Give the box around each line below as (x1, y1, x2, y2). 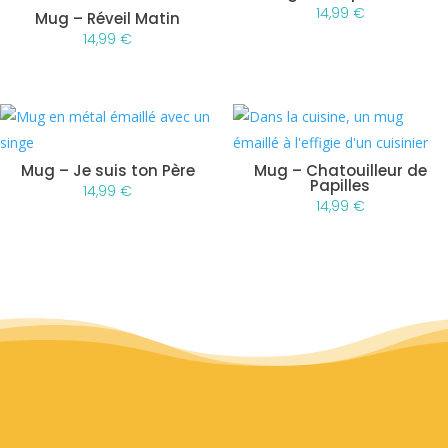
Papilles (310, 175, 371, 197)
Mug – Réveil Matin (35, 8, 181, 30)
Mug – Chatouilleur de (253, 160, 427, 182)
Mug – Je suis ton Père (20, 160, 195, 182)
